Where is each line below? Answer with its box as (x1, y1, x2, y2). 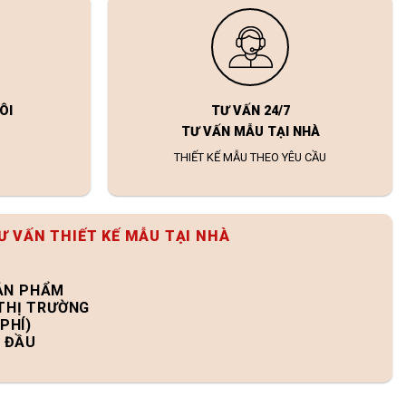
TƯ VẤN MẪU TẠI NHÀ (180, 124, 320, 140)
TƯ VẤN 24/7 (210, 103, 290, 120)
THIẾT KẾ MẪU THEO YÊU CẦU (174, 150, 327, 165)
